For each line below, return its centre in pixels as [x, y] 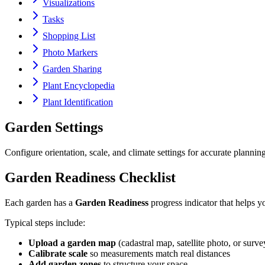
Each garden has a [40, 202]
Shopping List [69, 36]
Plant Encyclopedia [79, 85]
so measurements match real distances [159, 253]
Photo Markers [70, 52]
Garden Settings [54, 127]
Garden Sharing [72, 69]
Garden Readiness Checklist [90, 177]
